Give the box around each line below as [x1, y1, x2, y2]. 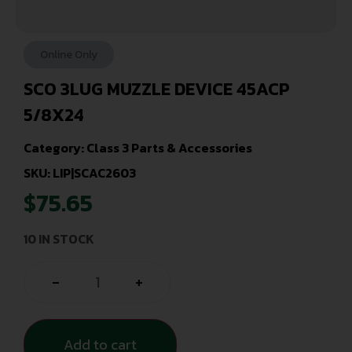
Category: [24, 138, 86, 158]
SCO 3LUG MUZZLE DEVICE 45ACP [24, 76, 290, 102]
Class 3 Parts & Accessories [86, 138, 252, 158]
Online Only [40, 46, 97, 63]
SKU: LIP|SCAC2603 [24, 163, 136, 183]
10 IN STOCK [24, 229, 94, 248]
